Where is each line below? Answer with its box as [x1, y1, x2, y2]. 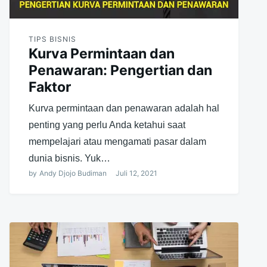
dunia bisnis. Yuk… [28, 153, 110, 163]
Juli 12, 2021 [115, 168, 157, 178]
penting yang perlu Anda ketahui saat [28, 119, 185, 130]
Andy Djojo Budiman [39, 168, 107, 178]
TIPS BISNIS [28, 34, 76, 44]
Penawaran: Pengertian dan [28, 61, 212, 79]
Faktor [28, 78, 71, 95]
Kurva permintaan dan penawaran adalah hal [28, 103, 219, 113]
